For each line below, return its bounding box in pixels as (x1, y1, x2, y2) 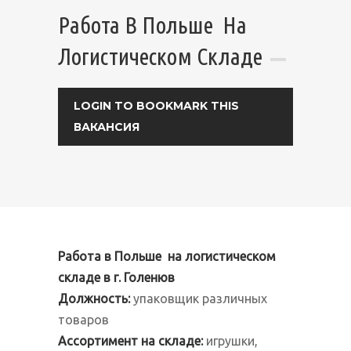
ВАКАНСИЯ (74, 120, 139, 134)
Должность (58, 291, 128, 306)
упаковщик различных (130, 291, 267, 306)
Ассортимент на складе (58, 334, 201, 348)
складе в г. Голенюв (58, 270, 175, 284)
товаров (58, 313, 109, 327)
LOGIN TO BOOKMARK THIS (74, 99, 239, 113)
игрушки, (203, 334, 258, 348)
